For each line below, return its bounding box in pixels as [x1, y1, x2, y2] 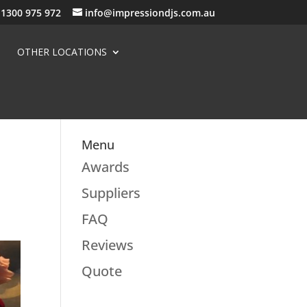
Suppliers [82, 184, 141, 202]
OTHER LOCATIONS [17, 45, 108, 58]
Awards [82, 158, 130, 176]
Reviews [82, 236, 134, 254]
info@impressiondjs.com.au [84, 5, 215, 19]
